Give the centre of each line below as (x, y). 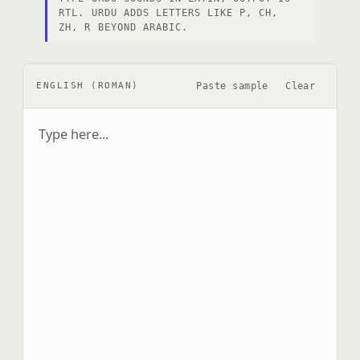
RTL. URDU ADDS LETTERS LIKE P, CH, (169, 12)
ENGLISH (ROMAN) (88, 86)
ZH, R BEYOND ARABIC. (123, 27)
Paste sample (232, 86)
